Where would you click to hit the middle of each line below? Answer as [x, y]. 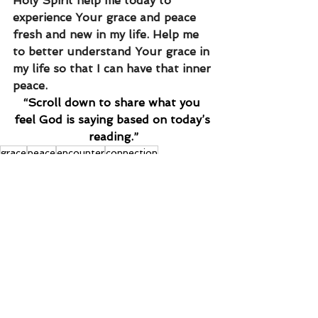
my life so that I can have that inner [114, 69]
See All [211, 266]
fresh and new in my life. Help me [108, 35]
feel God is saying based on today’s [114, 120]
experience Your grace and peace [106, 18]
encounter [81, 153]
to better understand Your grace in [113, 52]
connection [132, 153]
